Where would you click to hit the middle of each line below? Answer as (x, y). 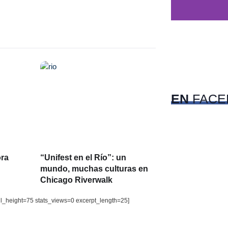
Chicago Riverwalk (76, 180)
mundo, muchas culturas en (94, 168)
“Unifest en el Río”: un (83, 157)
